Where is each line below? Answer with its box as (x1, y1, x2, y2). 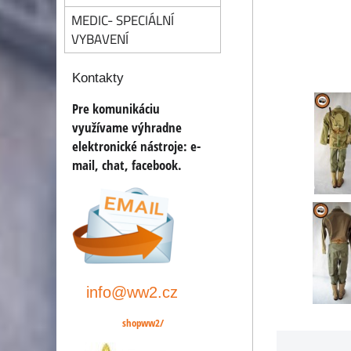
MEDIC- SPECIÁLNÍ (71, 10, 174, 30)
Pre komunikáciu (72, 100, 160, 118)
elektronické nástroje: (72, 137, 190, 155)
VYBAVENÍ (71, 29, 128, 49)
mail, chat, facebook (72, 156, 178, 174)
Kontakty (72, 71, 124, 85)
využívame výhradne (72, 118, 182, 136)
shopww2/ (121, 316, 164, 330)
